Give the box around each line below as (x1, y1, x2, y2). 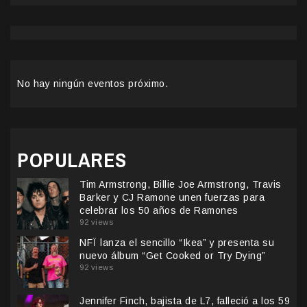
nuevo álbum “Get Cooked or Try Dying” (79, 250, 266, 262)
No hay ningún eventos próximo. (17, 78, 168, 90)
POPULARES (17, 146, 127, 174)
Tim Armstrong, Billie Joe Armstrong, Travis (79, 179, 282, 191)
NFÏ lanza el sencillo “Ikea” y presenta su (79, 237, 274, 249)
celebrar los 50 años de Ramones (79, 205, 238, 217)
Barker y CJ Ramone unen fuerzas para (79, 192, 265, 204)
